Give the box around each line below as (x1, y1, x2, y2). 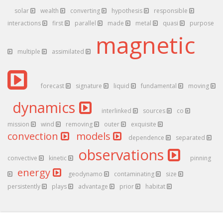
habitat (145, 182, 167, 191)
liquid (113, 82, 131, 90)
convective (7, 154, 39, 162)
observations (78, 145, 168, 164)
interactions (7, 19, 42, 27)
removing (66, 120, 94, 128)
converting (70, 6, 102, 15)
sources (143, 107, 167, 115)
